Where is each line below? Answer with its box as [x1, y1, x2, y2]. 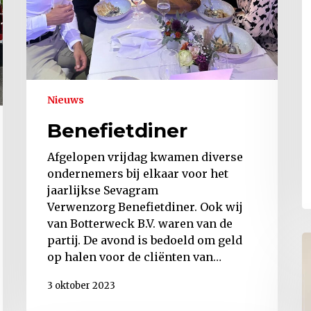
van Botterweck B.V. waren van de [47, 217, 233, 231]
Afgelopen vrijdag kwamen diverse [47, 150, 243, 165]
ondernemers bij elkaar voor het [47, 167, 228, 181]
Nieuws [47, 94, 84, 107]
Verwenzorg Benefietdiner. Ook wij [47, 200, 243, 215]
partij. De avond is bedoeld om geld [47, 233, 242, 248]
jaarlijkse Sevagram [47, 183, 158, 198]
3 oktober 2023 [47, 280, 115, 292]
